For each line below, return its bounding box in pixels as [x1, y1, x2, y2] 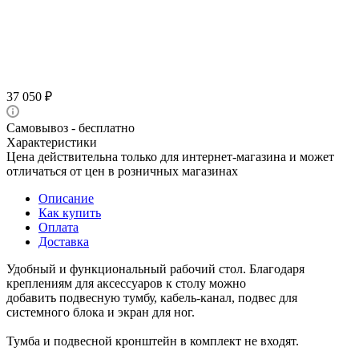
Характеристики [6, 135, 97, 149]
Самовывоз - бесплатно [6, 120, 135, 135]
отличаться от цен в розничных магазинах [6, 163, 238, 178]
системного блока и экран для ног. [6, 305, 198, 319]
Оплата [38, 220, 79, 234]
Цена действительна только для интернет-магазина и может [6, 149, 334, 163]
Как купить [38, 205, 101, 220]
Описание [38, 191, 94, 205]
